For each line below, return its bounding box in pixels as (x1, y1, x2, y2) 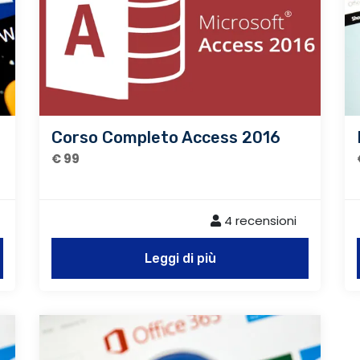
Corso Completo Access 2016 (51, 127, 280, 147)
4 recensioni (221, 211, 297, 229)
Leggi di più (144, 250, 216, 266)
